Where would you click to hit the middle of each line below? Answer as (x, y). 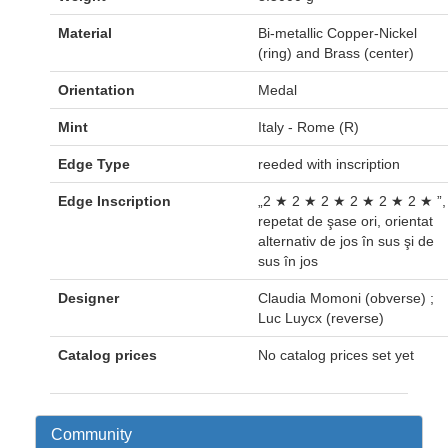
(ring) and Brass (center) (336, 53)
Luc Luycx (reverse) (321, 318)
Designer (88, 298)
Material (85, 33)
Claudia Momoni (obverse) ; (346, 298)
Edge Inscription (114, 201)
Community (91, 434)
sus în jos (288, 261)
